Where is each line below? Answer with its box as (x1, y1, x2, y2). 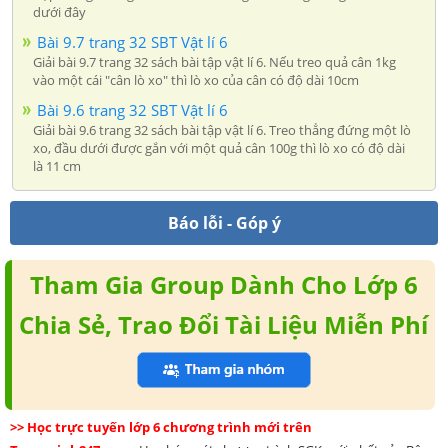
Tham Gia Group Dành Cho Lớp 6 (29, 267, 418, 301)
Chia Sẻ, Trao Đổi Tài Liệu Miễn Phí (19, 307, 429, 341)
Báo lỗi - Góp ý (167, 211, 281, 234)
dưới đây (33, 2, 86, 21)
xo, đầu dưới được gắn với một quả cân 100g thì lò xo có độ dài (33, 138, 405, 157)
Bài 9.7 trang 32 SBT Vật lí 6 (37, 31, 228, 52)
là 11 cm (33, 156, 81, 175)
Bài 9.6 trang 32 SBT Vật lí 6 (37, 99, 228, 120)
